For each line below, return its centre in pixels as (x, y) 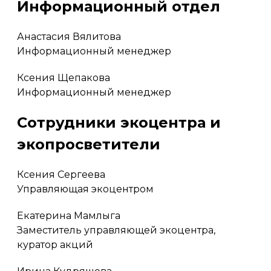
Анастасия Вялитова (69, 36)
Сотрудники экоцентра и (119, 122)
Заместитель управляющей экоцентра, (116, 230)
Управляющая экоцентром (85, 189)
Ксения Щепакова (64, 77)
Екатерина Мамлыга (69, 215)
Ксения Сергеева (61, 174)
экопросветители (89, 144)
